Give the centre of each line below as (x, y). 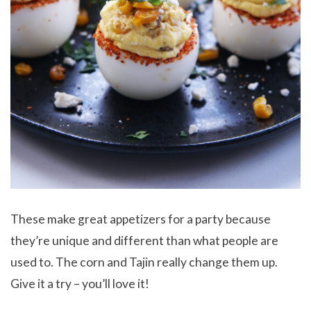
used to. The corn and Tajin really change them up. (144, 262)
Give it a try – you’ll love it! (80, 283)
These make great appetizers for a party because (141, 219)
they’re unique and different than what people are (144, 240)
